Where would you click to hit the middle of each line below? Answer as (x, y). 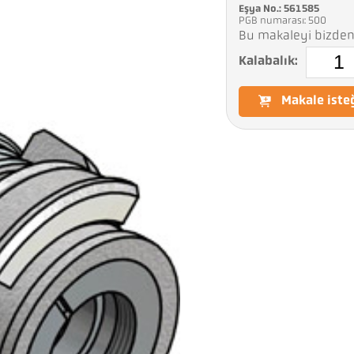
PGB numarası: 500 (283, 21)
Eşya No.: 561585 (279, 9)
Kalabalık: (268, 62)
